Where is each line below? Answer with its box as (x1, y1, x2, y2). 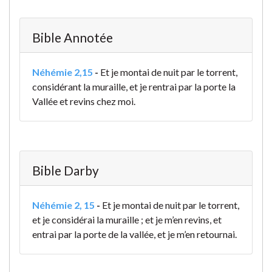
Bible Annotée (32, 30, 113, 46)
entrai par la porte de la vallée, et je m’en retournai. (32, 228, 237, 240)
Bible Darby (32, 163, 99, 178)
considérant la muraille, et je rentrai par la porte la (32, 81, 236, 93)
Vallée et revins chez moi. (32, 95, 135, 107)
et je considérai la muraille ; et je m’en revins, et (32, 214, 222, 226)
